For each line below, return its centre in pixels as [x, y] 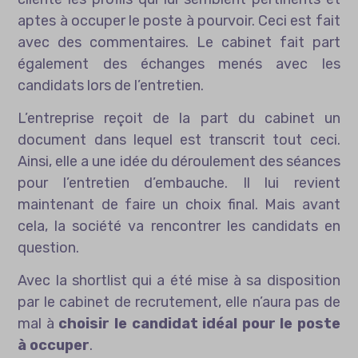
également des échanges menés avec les [179, 64]
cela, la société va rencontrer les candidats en [179, 226]
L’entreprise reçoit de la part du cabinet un [179, 118]
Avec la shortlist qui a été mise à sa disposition [179, 280]
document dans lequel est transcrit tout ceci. [179, 139]
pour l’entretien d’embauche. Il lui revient [179, 183]
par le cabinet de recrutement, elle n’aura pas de [179, 302]
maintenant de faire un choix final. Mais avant [179, 204]
